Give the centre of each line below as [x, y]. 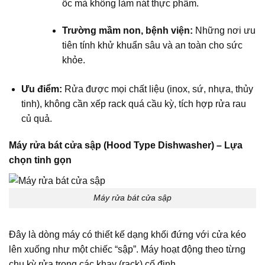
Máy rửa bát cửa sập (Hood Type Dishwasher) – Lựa [126, 146]
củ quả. [36, 118]
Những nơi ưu [224, 30]
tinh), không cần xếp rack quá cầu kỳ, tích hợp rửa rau [133, 104]
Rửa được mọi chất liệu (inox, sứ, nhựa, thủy [157, 89]
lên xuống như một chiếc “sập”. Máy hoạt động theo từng [127, 250]
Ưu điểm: [41, 89]
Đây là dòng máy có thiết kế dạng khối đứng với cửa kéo [127, 235]
